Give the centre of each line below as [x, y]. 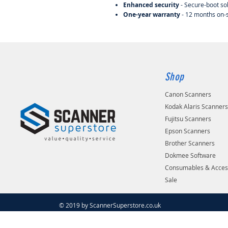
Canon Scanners [188, 94]
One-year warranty [152, 14]
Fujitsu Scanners [188, 118]
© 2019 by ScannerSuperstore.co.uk [110, 205]
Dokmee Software [191, 155]
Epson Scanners [188, 131]
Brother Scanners [190, 143]
